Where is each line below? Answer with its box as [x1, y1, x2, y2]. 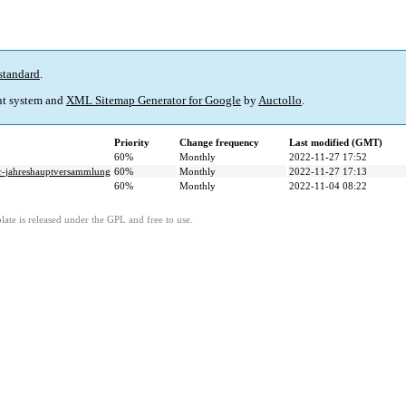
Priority [114, 137, 150, 149]
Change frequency [179, 137, 259, 149]
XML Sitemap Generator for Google [66, 93, 241, 108]
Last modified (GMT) [289, 137, 382, 149]
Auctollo [258, 93, 302, 108]
